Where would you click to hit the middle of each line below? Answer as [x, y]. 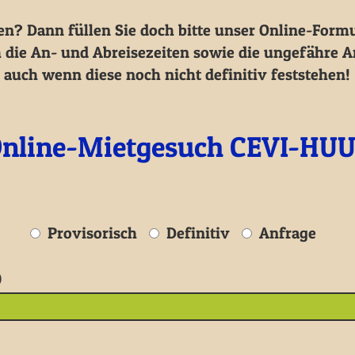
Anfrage [286, 233]
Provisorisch [91, 233]
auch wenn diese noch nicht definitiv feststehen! [177, 74]
